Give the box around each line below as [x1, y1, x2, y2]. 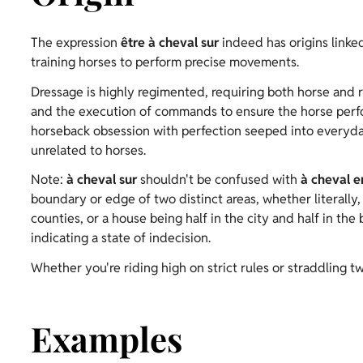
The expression [31, 33, 121, 51]
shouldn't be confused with [137, 171, 301, 189]
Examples [31, 315, 182, 361]
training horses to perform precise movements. [31, 53, 299, 70]
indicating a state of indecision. [31, 229, 211, 247]
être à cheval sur [121, 33, 219, 51]
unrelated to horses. [31, 141, 146, 159]
